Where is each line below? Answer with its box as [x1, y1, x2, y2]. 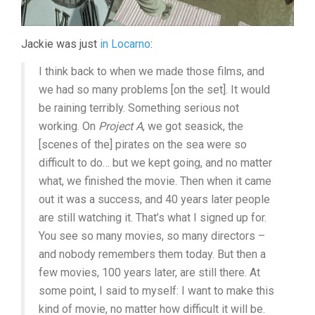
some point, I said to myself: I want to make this [39, 283, 274, 297]
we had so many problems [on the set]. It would [39, 82, 270, 96]
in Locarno [100, 37, 150, 51]
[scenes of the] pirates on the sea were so [39, 137, 247, 151]
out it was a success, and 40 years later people [39, 192, 270, 206]
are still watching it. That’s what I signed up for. [39, 210, 266, 224]
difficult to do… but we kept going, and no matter [39, 155, 272, 169]
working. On [39, 119, 98, 133]
